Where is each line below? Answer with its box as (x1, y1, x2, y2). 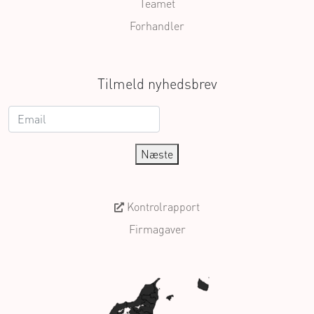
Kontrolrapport (124, 200, 200, 214)
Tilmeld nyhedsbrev (97, 75, 217, 93)
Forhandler (130, 19, 184, 34)
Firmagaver (128, 222, 186, 237)
